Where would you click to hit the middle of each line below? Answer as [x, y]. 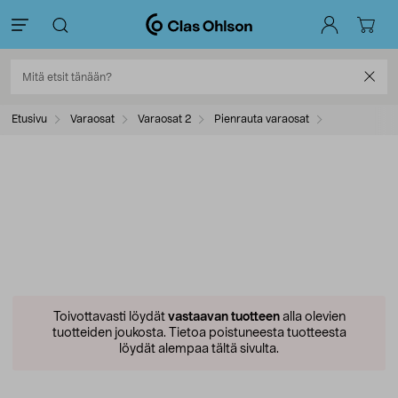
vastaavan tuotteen [223, 317]
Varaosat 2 [163, 119]
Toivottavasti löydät [110, 317]
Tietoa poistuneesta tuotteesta [256, 333]
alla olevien [312, 317]
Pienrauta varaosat [260, 119]
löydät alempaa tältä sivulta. [199, 349]
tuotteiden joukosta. [109, 333]
